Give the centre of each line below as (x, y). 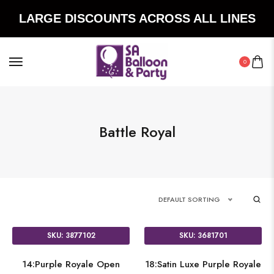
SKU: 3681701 (203, 235)
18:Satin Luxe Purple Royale (203, 264)
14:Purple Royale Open (71, 264)
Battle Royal (137, 132)
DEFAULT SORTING (189, 199)
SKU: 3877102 (71, 235)
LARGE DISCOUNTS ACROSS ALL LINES (137, 18)
